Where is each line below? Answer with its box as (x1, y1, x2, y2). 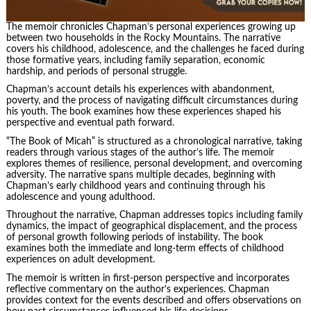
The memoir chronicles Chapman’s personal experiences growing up (6, 22, 296, 32)
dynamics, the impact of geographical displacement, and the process (6, 221, 297, 232)
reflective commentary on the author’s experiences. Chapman (6, 284, 269, 294)
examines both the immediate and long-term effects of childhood (6, 244, 284, 254)
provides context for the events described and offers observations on (6, 295, 301, 305)
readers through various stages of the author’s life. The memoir (6, 147, 274, 158)
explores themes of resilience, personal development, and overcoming (6, 158, 302, 169)
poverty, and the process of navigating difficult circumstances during (6, 96, 298, 106)
